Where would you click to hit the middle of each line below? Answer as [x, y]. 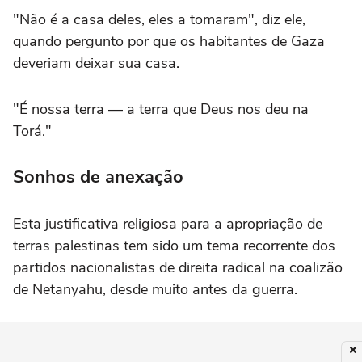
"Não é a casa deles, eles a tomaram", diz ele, [159, 19]
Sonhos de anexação [98, 177]
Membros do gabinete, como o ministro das [152, 335]
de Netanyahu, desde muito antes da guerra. [155, 289]
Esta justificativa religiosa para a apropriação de [168, 223]
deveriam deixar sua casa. [96, 63]
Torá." [32, 130]
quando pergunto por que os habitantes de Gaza [169, 41]
